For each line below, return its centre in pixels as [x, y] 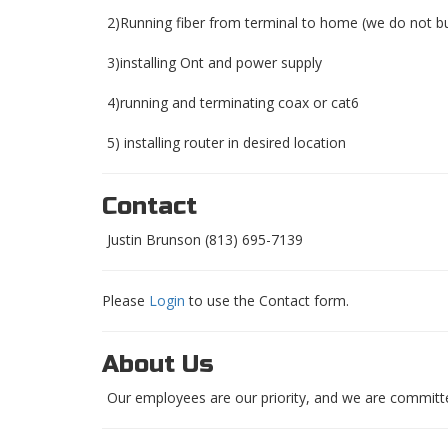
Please [125, 301]
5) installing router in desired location [226, 143]
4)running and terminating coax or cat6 [233, 103]
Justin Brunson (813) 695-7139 [205, 240]
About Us [158, 365]
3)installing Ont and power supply [214, 63]
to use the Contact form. [267, 301]
